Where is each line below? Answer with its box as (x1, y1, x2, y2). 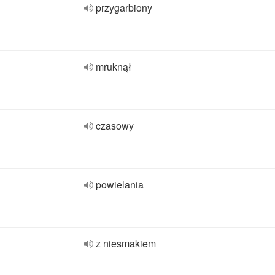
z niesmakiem (96, 236, 156, 250)
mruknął (96, 60, 131, 74)
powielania (96, 177, 144, 192)
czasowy (96, 118, 134, 133)
